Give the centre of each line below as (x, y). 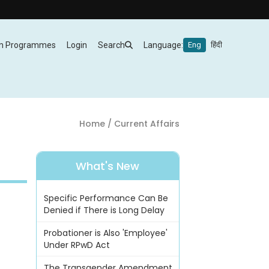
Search (111, 45)
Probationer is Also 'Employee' (105, 233)
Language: (163, 45)
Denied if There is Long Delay (104, 210)
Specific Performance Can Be (106, 198)
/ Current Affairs (142, 123)
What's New (108, 166)
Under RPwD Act (77, 245)
